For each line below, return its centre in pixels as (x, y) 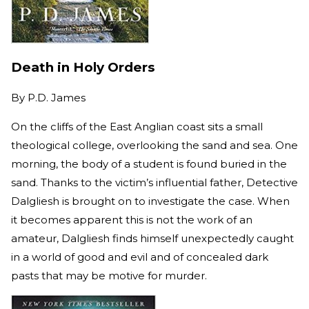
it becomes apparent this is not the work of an (132, 219)
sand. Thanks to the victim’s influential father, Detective (154, 182)
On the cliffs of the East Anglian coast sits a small (137, 126)
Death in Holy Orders (83, 67)
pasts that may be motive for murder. (110, 275)
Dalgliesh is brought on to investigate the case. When (150, 201)
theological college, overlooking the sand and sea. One (154, 145)
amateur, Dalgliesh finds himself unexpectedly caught (152, 238)
